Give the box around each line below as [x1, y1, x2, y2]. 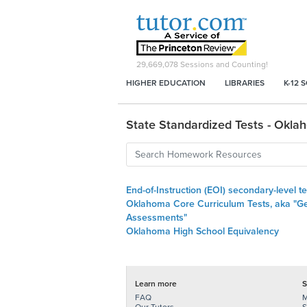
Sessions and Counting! [178, 60, 268, 69]
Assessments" [126, 212, 187, 223]
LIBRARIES [225, 78, 265, 88]
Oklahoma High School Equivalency [126, 225, 279, 237]
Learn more [135, 279, 177, 288]
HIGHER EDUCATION [126, 78, 206, 88]
